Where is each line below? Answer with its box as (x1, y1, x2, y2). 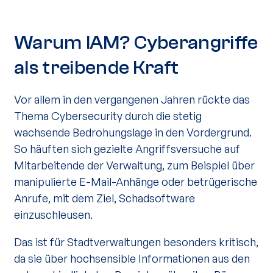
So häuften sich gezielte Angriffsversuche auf (14, 142, 240, 155)
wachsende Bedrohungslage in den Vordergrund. (14, 126, 252, 139)
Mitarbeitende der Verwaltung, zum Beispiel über (14, 158, 255, 172)
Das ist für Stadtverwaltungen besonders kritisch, (14, 235, 258, 249)
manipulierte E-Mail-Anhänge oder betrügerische (14, 175, 257, 188)
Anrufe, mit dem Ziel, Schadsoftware (14, 191, 195, 205)
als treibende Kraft (14, 57, 179, 79)
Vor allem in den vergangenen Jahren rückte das (14, 93, 250, 106)
